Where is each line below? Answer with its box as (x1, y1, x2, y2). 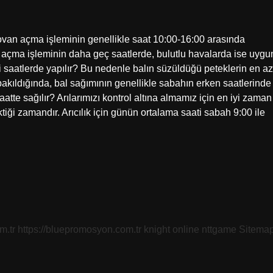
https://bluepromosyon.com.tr (18, 224, 141, 235)
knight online (144, 224, 199, 235)
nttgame (202, 224, 236, 235)
